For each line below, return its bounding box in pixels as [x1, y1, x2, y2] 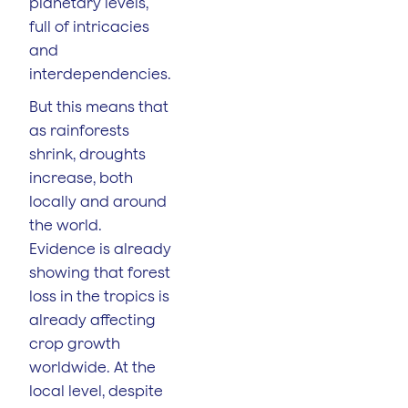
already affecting [29, 311, 156, 328]
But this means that [29, 97, 168, 115]
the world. [29, 216, 102, 233]
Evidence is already [29, 240, 171, 257]
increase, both [29, 168, 133, 186]
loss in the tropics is [29, 287, 169, 304]
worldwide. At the [29, 358, 156, 375]
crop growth [29, 334, 120, 352]
